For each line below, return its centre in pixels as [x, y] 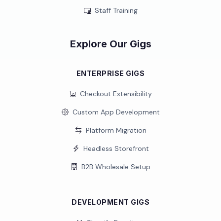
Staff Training [116, 10]
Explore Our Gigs [110, 44]
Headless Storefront [116, 148]
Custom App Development [116, 112]
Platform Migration [116, 130]
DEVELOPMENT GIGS [110, 202]
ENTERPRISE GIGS [110, 73]
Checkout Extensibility [116, 94]
